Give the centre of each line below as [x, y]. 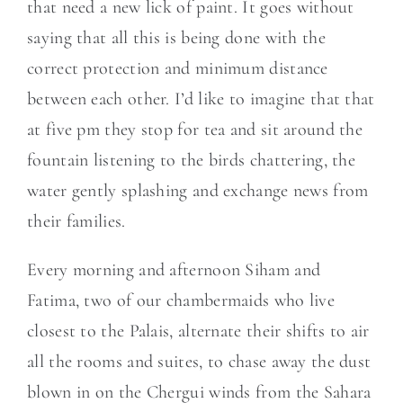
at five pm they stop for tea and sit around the [195, 130]
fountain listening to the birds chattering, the [192, 160]
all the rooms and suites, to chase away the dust [199, 362]
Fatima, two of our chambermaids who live [181, 300]
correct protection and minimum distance [178, 68]
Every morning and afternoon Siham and [174, 270]
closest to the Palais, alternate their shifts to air [198, 331]
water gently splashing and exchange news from [198, 191]
